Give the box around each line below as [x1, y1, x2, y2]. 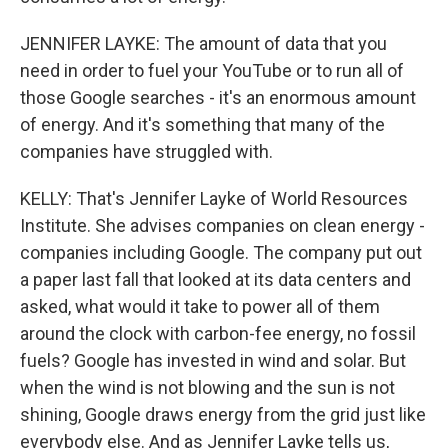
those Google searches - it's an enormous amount [20, 86, 416, 108]
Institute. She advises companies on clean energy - [20, 214, 425, 236]
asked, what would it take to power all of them [20, 295, 380, 317]
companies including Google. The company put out [20, 241, 422, 263]
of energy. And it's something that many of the [20, 113, 385, 135]
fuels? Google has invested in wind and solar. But [20, 349, 406, 371]
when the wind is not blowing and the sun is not [20, 376, 395, 398]
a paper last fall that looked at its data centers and [20, 268, 411, 290]
